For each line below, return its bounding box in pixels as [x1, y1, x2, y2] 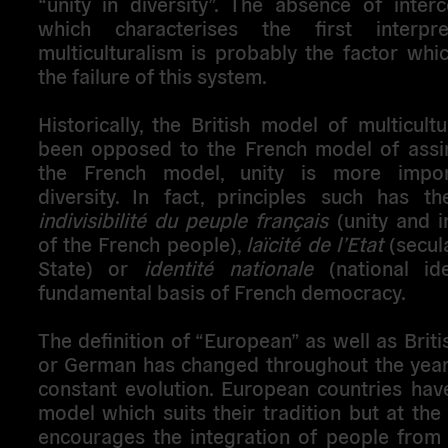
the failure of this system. [37, 61, 267, 88]
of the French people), [37, 229, 247, 256]
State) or [37, 253, 145, 280]
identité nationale [144, 253, 313, 280]
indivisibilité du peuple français [37, 205, 329, 232]
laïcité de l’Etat [246, 229, 383, 256]
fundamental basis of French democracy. [37, 277, 406, 304]
